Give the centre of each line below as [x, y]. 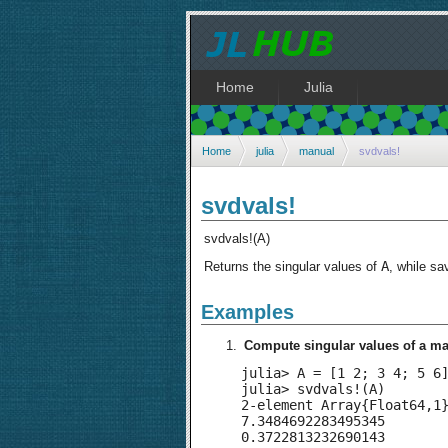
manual [316, 151]
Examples [247, 312]
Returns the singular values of [292, 266]
